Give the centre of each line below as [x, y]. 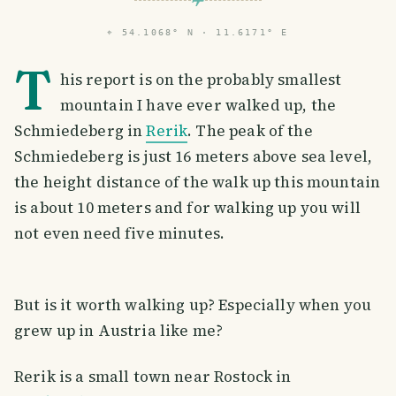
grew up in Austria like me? [119, 330]
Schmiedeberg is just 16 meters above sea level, [194, 156]
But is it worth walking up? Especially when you [193, 305]
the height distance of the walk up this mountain [198, 182]
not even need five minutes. [122, 233]
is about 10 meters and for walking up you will [187, 207]
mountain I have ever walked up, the [198, 105]
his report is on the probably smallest [201, 79]
